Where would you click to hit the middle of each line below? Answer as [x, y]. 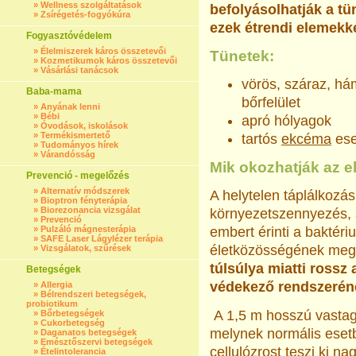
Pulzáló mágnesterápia [88, 229]
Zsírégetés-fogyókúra [85, 14]
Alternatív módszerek [85, 191]
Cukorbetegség [73, 323]
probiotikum [52, 304]
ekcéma [306, 139]
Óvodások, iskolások [84, 126]
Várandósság [68, 154]
